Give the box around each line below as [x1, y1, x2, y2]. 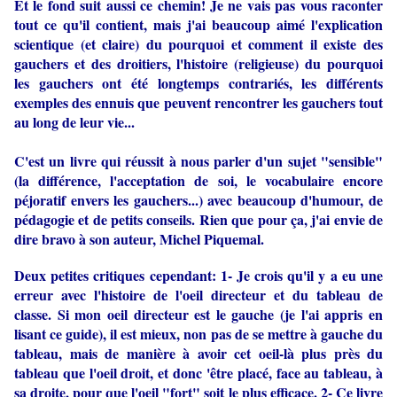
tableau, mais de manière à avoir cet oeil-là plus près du [14, 342, 383, 363]
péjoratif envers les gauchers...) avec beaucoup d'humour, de [14, 189, 383, 210]
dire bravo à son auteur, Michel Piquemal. [14, 228, 264, 249]
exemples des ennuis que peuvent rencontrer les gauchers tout [14, 91, 383, 113]
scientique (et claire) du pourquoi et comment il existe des [14, 33, 383, 54]
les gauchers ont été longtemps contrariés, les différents [14, 72, 383, 93]
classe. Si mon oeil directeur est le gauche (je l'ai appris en [14, 303, 383, 324]
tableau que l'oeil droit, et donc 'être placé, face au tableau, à [14, 362, 383, 383]
